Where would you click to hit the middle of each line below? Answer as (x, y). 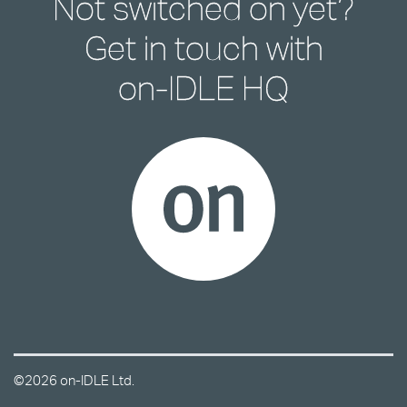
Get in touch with (203, 49)
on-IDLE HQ (203, 89)
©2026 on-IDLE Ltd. (74, 381)
